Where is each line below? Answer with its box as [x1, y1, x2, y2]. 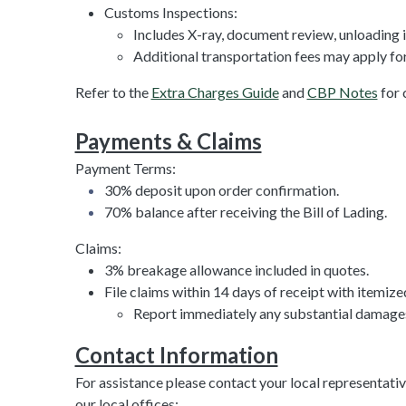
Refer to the [74, 82, 151, 101]
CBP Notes [306, 82, 378, 101]
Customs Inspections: [103, 3, 237, 21]
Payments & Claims [74, 127, 262, 154]
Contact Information [74, 341, 278, 368]
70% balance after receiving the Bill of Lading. [103, 202, 387, 220]
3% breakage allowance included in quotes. [103, 260, 369, 278]
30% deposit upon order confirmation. [103, 180, 339, 198]
